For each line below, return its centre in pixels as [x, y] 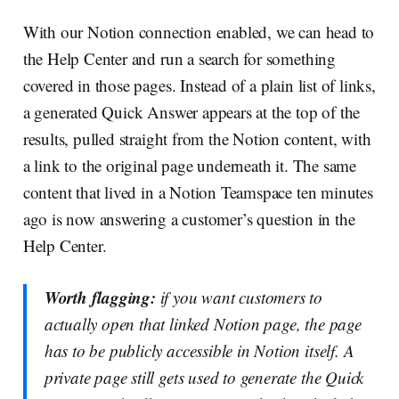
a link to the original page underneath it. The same [190, 165]
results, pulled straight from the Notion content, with [197, 138]
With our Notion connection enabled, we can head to [199, 32]
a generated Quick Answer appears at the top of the [191, 112]
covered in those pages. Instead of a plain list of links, [199, 85]
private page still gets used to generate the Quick [204, 377]
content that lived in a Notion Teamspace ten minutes [198, 192]
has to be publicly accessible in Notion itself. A [199, 350]
